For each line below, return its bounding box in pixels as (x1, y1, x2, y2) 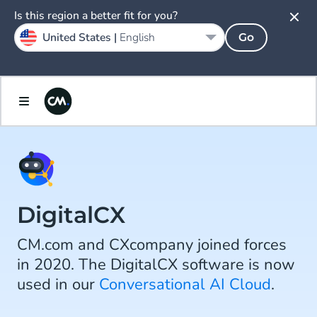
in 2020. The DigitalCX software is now (17, 254, 295, 275)
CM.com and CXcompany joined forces (17, 234, 287, 255)
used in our (17, 274, 99, 295)
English (120, 30, 155, 45)
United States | (42, 30, 120, 45)
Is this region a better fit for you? (14, 8, 178, 23)
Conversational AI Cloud (99, 274, 271, 295)
